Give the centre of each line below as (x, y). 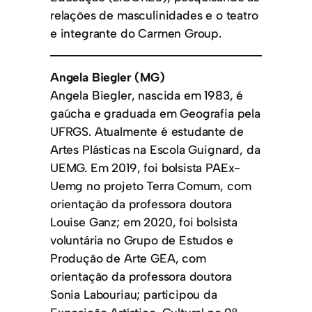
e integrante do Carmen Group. (136, 33)
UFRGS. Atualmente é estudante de (147, 132)
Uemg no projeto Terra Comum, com (151, 186)
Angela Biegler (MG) (108, 77)
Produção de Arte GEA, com (128, 258)
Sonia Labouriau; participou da (134, 295)
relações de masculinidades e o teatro (154, 15)
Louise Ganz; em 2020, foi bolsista (144, 222)
